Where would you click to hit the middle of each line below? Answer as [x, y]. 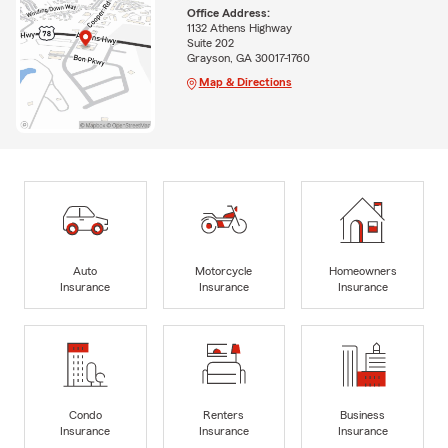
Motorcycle [224, 270]
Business [363, 414]
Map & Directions [245, 82]
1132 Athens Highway [239, 28]
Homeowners [362, 270]
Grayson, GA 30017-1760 [248, 58]
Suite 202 [210, 43]
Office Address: [228, 13]
